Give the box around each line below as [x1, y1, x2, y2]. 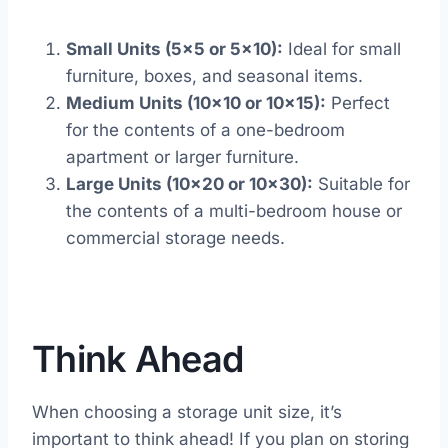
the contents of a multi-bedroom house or [66, 201, 402, 222]
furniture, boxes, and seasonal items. [66, 66, 363, 87]
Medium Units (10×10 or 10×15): [66, 93, 326, 114]
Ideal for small [283, 39, 401, 60]
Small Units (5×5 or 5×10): [66, 39, 283, 60]
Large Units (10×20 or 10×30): [66, 174, 313, 195]
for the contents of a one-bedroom [66, 120, 345, 141]
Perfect [326, 93, 390, 114]
